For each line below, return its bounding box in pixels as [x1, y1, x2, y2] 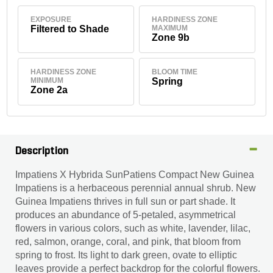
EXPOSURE [30, 15, 72, 24]
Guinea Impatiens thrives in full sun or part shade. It [15, 196, 235, 207]
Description [15, 146, 69, 157]
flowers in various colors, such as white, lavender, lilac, [15, 223, 250, 233]
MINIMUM [30, 76, 64, 85]
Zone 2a [30, 84, 68, 95]
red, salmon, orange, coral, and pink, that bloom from [15, 236, 241, 247]
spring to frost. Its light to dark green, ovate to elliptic [15, 250, 237, 260]
